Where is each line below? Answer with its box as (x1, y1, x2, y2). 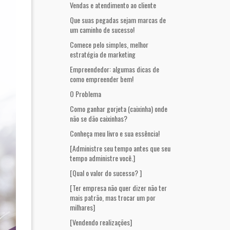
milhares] (70, 202, 95, 213)
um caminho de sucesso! (70, 24, 135, 35)
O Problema (70, 88, 101, 99)
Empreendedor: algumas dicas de (70, 64, 159, 74)
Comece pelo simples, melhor (70, 39, 148, 50)
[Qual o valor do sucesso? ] (70, 167, 142, 178)
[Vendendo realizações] (70, 217, 132, 227)
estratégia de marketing (70, 49, 136, 60)
